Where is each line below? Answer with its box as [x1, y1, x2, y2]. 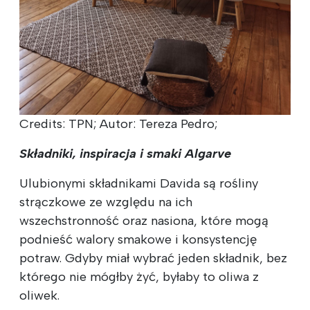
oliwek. [19, 288, 60, 304]
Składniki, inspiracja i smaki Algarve [19, 146, 231, 162]
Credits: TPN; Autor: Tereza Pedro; [19, 116, 217, 132]
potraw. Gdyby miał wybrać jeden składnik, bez [19, 250, 287, 266]
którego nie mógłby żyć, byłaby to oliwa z [19, 269, 259, 285]
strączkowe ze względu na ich [19, 194, 192, 210]
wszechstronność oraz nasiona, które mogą [19, 213, 268, 229]
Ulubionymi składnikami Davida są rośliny [19, 176, 258, 192]
